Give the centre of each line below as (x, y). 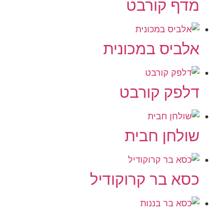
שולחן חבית (162, 135)
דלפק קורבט (159, 92)
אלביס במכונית (151, 48)
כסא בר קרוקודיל (145, 179)
